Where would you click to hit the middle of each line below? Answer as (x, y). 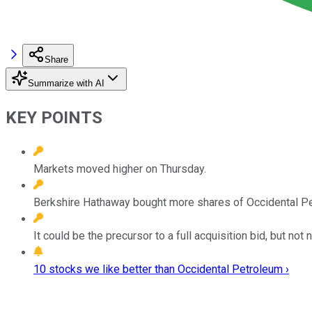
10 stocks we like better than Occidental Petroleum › (161, 269)
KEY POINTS (54, 117)
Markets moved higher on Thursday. (120, 169)
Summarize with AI (66, 83)
